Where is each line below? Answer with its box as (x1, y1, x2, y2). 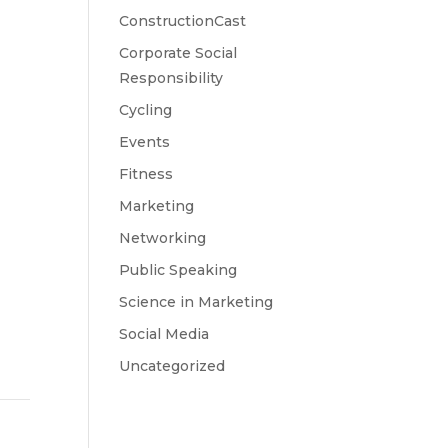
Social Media (119, 325, 210, 343)
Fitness (119, 165, 174, 183)
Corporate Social (119, 44, 238, 62)
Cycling (119, 101, 173, 119)
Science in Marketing (119, 293, 274, 311)
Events (119, 133, 171, 151)
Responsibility (119, 69, 224, 87)
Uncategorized (119, 357, 226, 375)
